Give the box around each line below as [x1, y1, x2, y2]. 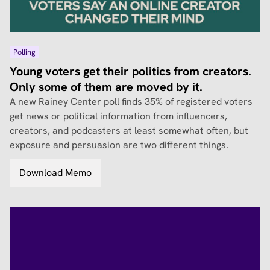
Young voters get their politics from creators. [10, 63, 251, 80]
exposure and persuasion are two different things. [10, 139, 228, 152]
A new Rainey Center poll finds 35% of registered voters [10, 95, 253, 108]
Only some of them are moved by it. [10, 79, 202, 95]
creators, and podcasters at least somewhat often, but [10, 124, 248, 137]
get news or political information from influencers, [10, 110, 227, 123]
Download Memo [19, 166, 92, 180]
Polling [13, 47, 36, 58]
